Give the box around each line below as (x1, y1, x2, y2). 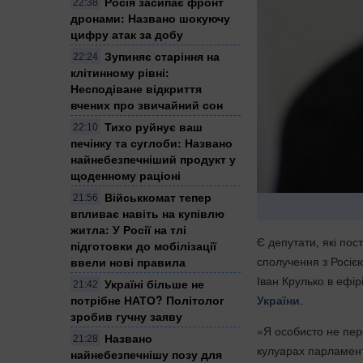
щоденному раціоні (70, 166, 181, 183)
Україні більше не (105, 275, 204, 292)
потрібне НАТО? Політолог (70, 291, 224, 308)
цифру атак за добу (70, 25, 183, 42)
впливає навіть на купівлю (70, 204, 224, 221)
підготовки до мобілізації (70, 237, 216, 254)
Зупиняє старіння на (105, 47, 220, 64)
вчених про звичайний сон (70, 96, 223, 113)
